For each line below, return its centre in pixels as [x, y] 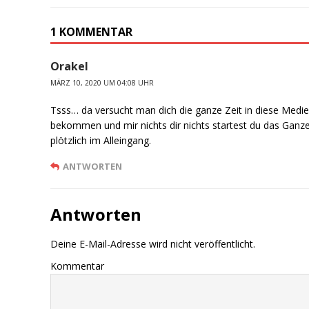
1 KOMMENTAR [92, 32]
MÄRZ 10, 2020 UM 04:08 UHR [102, 83]
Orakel [70, 67]
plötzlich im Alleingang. [101, 141]
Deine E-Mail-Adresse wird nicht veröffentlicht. [153, 244]
